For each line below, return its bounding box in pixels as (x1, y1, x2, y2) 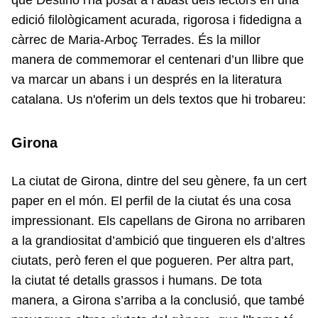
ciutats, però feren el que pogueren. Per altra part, (11, 253, 294, 268)
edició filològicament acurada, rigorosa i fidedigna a (11, 13, 302, 27)
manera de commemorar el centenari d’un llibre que (11, 53, 304, 67)
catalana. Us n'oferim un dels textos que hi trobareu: (11, 92, 306, 106)
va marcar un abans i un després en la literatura (11, 72, 282, 87)
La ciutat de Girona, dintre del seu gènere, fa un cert (11, 174, 307, 188)
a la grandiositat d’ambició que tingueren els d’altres (11, 234, 305, 248)
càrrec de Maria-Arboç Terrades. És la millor (11, 33, 261, 47)
